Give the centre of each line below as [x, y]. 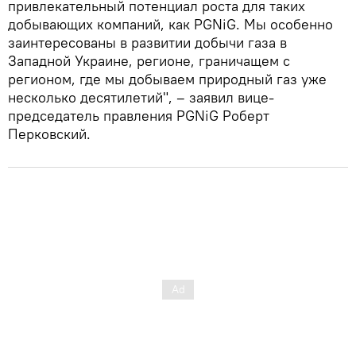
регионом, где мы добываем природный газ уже [167, 79]
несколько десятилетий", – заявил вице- [141, 98]
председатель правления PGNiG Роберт [139, 116]
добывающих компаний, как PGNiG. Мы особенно [170, 25]
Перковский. [49, 134]
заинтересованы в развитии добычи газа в [147, 43]
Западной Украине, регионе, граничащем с [149, 61]
